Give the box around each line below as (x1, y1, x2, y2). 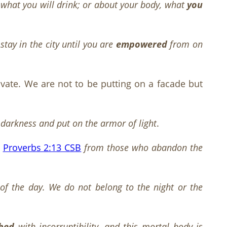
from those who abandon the (84, 141, 203, 154)
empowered (116, 38, 167, 51)
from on (167, 38, 203, 51)
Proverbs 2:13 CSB (3, 141, 82, 154)
